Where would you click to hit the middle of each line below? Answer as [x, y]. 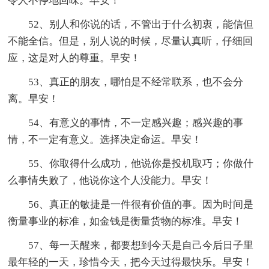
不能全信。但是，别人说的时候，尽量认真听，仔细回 [131, 41]
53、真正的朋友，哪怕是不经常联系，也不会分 [136, 82]
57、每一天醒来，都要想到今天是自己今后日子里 [141, 246]
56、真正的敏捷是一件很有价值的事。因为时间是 [141, 205]
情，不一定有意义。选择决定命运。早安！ [105, 140]
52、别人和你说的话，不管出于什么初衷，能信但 [141, 25]
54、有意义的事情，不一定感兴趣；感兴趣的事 [136, 123]
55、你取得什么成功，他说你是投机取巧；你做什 [141, 164]
